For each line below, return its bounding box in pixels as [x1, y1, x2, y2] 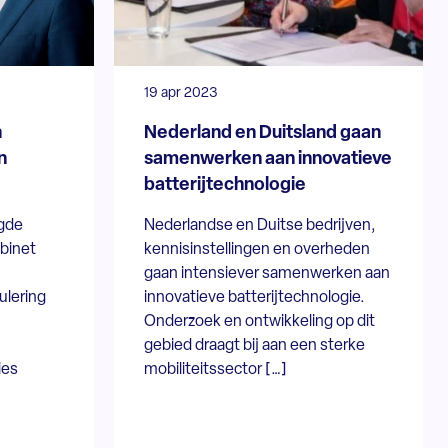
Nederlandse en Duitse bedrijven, [144, 217, 377, 234]
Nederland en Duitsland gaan [144, 123, 382, 143]
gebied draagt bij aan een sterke [144, 337, 366, 354]
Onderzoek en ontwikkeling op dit [144, 313, 376, 330]
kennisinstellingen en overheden [144, 241, 371, 258]
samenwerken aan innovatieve [144, 149, 393, 169]
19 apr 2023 [144, 85, 219, 101]
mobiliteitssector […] [144, 361, 288, 378]
